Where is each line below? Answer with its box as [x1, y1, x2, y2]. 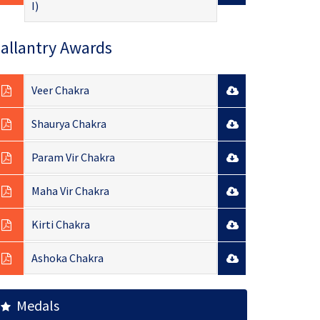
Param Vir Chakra [31, 150, 115, 165]
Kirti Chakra [31, 217, 90, 232]
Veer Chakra [31, 83, 89, 98]
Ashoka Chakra [31, 251, 104, 266]
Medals [11, 296, 59, 315]
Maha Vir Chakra [31, 184, 109, 199]
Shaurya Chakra [31, 116, 106, 131]
